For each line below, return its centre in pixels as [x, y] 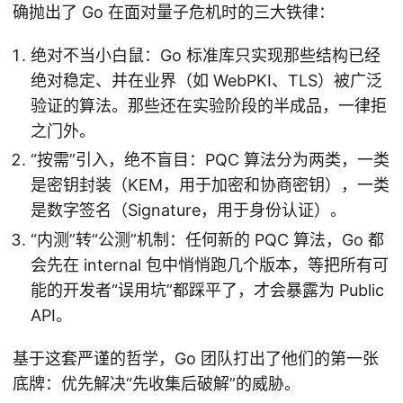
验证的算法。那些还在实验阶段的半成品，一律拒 [209, 105]
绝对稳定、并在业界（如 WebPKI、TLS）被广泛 [206, 80]
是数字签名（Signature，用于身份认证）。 [188, 210]
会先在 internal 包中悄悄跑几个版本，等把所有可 [210, 265]
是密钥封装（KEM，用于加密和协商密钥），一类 [210, 185]
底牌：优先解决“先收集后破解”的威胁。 [157, 384]
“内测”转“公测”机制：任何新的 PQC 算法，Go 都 [207, 240]
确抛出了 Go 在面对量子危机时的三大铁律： [174, 12]
